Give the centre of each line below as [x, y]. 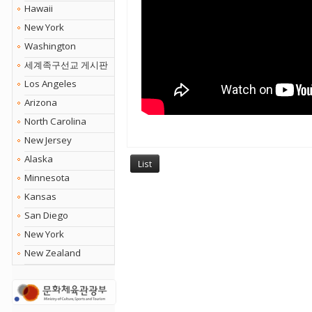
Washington [50, 46]
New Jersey [48, 140]
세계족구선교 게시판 [66, 65]
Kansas [40, 196]
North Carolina [55, 121]
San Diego [46, 215]
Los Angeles [50, 84]
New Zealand [53, 253]
